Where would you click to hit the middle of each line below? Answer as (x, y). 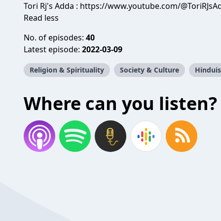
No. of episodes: (55, 37)
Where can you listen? (120, 103)
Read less (41, 18)
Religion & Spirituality (67, 70)
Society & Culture (149, 70)
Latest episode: (53, 49)
